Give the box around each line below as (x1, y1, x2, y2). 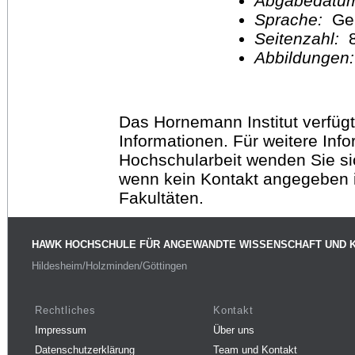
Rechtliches (35, 303, 96, 316)
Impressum (35, 323, 86, 336)
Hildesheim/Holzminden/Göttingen (32, 260, 187, 273)
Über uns (213, 323, 254, 336)
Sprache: (254, 10, 332, 29)
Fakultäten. (119, 188, 204, 207)
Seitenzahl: (254, 29, 344, 48)
